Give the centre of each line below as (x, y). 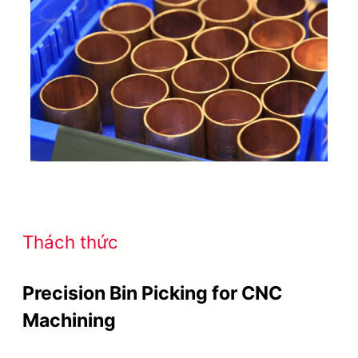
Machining (69, 321)
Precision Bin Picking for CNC (152, 294)
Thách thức (70, 242)
